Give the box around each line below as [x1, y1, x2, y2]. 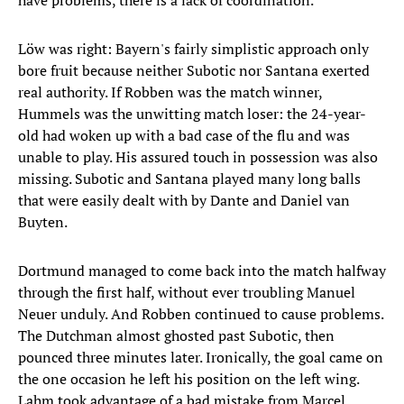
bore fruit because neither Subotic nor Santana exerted [18, 60, 370, 81]
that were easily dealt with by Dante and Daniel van [18, 190, 350, 211]
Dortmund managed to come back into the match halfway [18, 261, 386, 281]
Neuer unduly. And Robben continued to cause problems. [18, 304, 383, 325]
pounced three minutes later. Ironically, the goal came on [18, 347, 383, 368]
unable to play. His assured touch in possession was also [18, 147, 378, 168]
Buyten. [18, 212, 68, 233]
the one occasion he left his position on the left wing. [18, 369, 359, 390]
